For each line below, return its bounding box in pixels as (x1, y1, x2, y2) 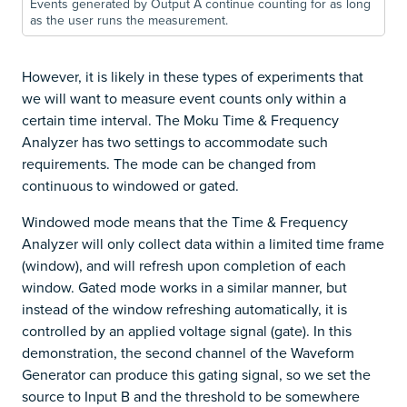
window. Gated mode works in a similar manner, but (22, 276, 347, 297)
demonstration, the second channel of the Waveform (22, 342, 354, 362)
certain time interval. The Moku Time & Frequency (22, 109, 339, 130)
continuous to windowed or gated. (22, 174, 239, 195)
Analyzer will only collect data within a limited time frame (22, 233, 384, 253)
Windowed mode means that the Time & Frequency (22, 211, 348, 232)
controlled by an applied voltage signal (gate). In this (22, 320, 352, 341)
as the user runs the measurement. (30, 10, 228, 29)
